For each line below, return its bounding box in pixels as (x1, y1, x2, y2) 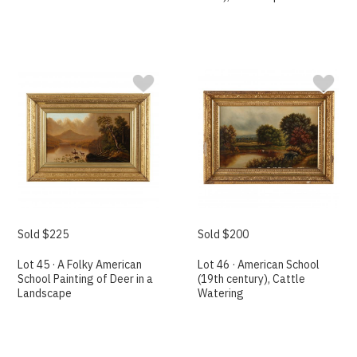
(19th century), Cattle (198, 271, 306, 286)
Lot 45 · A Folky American (18, 257, 143, 272)
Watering (198, 285, 245, 300)
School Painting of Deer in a (18, 271, 154, 286)
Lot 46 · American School (198, 257, 320, 272)
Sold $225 (18, 226, 69, 241)
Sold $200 (198, 226, 249, 241)
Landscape (18, 285, 73, 300)
